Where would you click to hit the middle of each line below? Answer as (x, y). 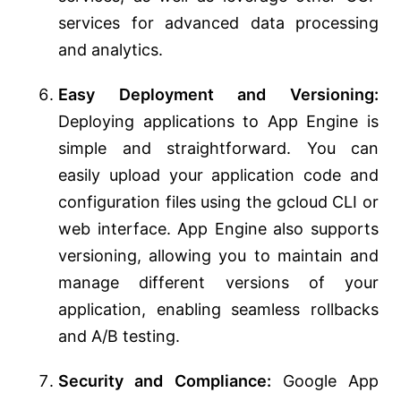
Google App (324, 381)
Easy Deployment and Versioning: (218, 95)
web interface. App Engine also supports (218, 229)
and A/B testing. (119, 337)
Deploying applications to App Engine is (218, 122)
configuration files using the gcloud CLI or (218, 202)
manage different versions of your (218, 283)
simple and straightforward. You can (218, 149)
